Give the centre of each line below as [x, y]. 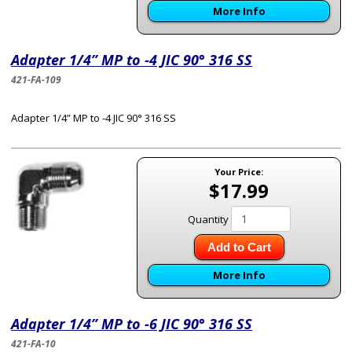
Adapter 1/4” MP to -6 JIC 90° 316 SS [132, 324]
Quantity [208, 219]
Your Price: [239, 172]
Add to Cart [239, 247]
